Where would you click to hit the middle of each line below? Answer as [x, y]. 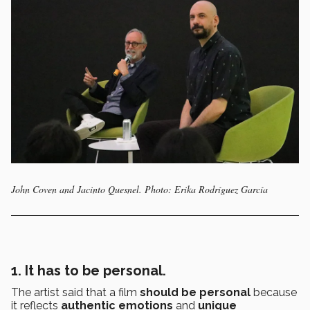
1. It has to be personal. [89, 271]
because [274, 293]
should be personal [195, 293]
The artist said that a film [75, 293]
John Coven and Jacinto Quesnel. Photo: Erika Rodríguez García [139, 190]
